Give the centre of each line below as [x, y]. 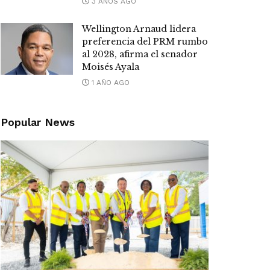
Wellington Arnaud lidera [139, 29]
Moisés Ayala [111, 67]
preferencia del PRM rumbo [145, 42]
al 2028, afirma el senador [140, 55]
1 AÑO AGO [109, 83]
